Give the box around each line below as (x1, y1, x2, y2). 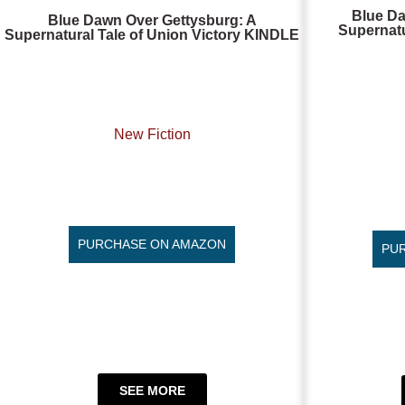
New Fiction (113, 126, 191, 142)
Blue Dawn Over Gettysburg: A (47, 13, 257, 29)
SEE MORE (118, 382, 185, 398)
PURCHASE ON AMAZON (78, 237, 226, 252)
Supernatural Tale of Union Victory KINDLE (5, 27, 299, 43)
